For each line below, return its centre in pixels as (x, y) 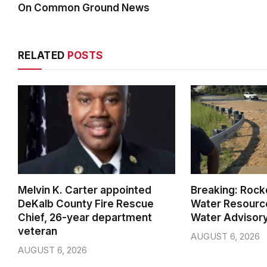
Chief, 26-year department (85, 217)
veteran (38, 231)
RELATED (43, 56)
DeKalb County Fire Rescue (86, 204)
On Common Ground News (84, 8)
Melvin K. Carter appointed (85, 190)
